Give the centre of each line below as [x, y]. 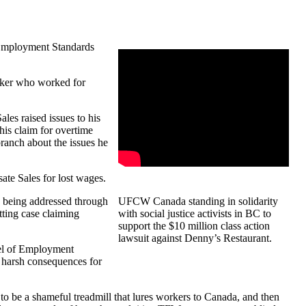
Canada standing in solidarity [214, 201]
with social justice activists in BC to [195, 214]
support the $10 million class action [194, 226]
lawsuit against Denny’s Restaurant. [195, 238]
